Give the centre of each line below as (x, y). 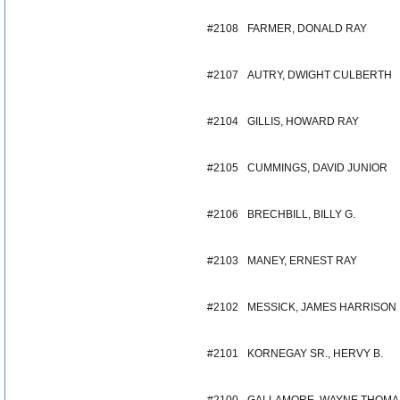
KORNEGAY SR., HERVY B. (315, 354)
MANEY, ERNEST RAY (302, 261)
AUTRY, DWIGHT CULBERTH (320, 75)
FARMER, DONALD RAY (307, 29)
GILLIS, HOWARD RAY (303, 121)
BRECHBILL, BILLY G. (301, 214)
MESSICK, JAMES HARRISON (322, 307)
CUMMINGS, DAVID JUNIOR (317, 168)
